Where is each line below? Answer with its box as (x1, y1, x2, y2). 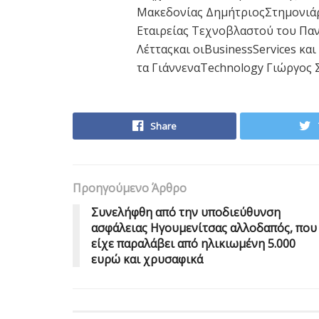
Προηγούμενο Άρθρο (73, 179, 187, 196)
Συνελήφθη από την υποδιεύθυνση (91, 204, 281, 220)
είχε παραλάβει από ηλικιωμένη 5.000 (91, 235, 296, 251)
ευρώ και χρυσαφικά (91, 251, 203, 267)
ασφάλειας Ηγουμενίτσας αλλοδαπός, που (91, 219, 317, 236)
